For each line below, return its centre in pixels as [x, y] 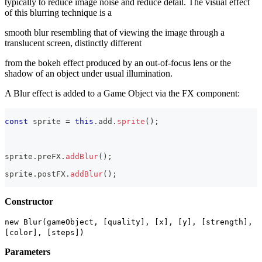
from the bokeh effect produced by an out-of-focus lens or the [118, 63]
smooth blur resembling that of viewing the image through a [115, 32]
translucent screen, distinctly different [73, 43]
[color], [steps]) [44, 232]
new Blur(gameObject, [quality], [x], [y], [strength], [129, 222]
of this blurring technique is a [58, 12]
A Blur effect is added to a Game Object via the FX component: [122, 93]
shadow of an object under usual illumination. [89, 73]
